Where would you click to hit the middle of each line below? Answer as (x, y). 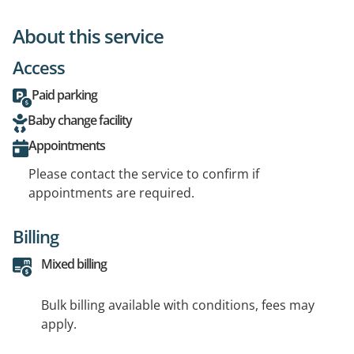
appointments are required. (111, 193)
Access (39, 68)
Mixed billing (74, 264)
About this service (88, 36)
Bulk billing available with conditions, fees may (178, 305)
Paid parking (64, 95)
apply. (59, 324)
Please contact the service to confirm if (144, 174)
